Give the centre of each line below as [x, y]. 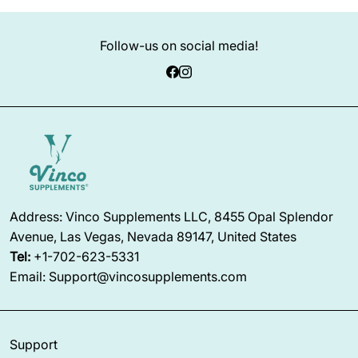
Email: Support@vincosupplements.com [128, 276]
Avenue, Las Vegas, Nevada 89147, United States [153, 236]
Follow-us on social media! [179, 46]
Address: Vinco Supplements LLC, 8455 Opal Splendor [171, 216]
